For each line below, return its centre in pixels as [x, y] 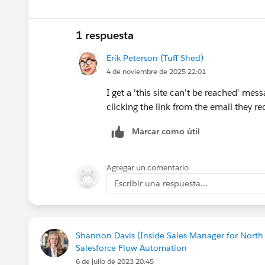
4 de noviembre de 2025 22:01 [156, 71]
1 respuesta [105, 35]
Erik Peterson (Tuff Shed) [155, 58]
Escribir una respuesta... [161, 183]
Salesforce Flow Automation [131, 248]
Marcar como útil [166, 131]
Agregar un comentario [148, 167]
